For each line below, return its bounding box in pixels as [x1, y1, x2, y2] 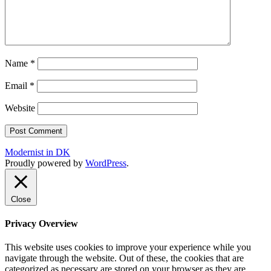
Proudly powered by [5, 157, 85, 168]
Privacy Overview [5, 218, 78, 229]
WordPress [85, 157, 126, 168]
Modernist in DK [5, 146, 70, 157]
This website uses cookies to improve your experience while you [5, 242, 251, 253]
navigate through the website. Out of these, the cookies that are [5, 253, 244, 264]
